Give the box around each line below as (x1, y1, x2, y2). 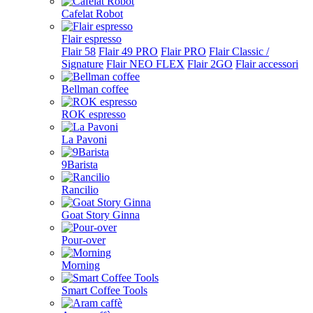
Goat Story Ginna (61, 209, 140, 221)
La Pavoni (61, 133, 107, 145)
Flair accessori (235, 58, 298, 70)
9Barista (61, 159, 98, 170)
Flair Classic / (209, 45, 269, 57)
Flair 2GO (187, 58, 233, 70)
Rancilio (61, 184, 99, 196)
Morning (61, 259, 100, 271)
